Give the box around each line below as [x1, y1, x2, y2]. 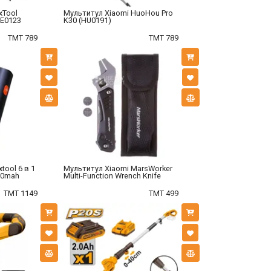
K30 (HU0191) [63, 16, 111, 25]
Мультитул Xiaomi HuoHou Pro [63, 8, 173, 18]
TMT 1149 [3, 188, 38, 198]
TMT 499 [149, 188, 179, 198]
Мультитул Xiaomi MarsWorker [63, 164, 172, 174]
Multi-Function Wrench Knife [63, 171, 161, 181]
